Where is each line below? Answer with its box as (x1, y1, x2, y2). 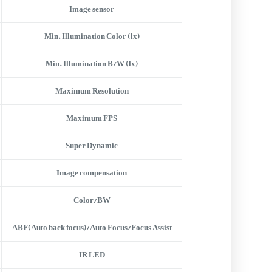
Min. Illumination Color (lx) (44, 28, 140, 44)
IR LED (78, 246, 105, 263)
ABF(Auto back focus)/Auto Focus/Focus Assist (12, 219, 172, 236)
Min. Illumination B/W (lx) (46, 55, 138, 72)
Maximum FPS (66, 110, 118, 126)
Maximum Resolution (55, 83, 129, 99)
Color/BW (73, 192, 110, 208)
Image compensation (56, 165, 127, 181)
